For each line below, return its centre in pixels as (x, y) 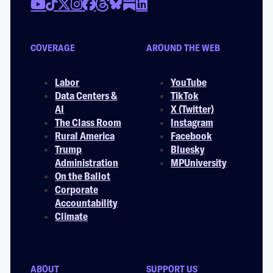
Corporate (77, 189)
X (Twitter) (192, 109)
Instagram (192, 122)
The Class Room (88, 122)
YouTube (189, 82)
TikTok (185, 95)
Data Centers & (86, 95)
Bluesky (188, 149)
